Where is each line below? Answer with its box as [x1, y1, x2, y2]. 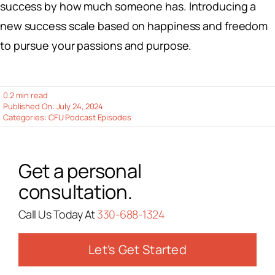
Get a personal [18, 158, 142, 184]
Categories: [2, 112, 48, 123]
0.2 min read [2, 90, 48, 101]
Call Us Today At [18, 207, 98, 222]
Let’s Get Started [88, 241, 187, 258]
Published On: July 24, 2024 [2, 101, 104, 112]
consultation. [18, 179, 133, 205]
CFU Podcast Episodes [48, 112, 131, 123]
